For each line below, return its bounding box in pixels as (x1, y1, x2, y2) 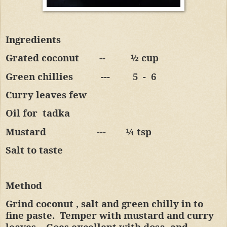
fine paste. (6, 209, 55, 222)
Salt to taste (6, 143, 63, 157)
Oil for (6, 106, 37, 120)
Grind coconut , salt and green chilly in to (6, 197, 203, 210)
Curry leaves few (6, 88, 87, 101)
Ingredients (6, 33, 61, 46)
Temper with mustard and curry (60, 209, 214, 222)
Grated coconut (6, 51, 79, 64)
